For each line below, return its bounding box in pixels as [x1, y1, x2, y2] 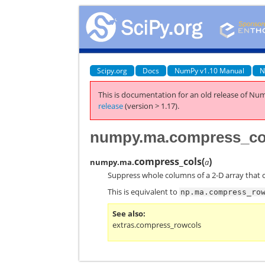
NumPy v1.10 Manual [174, 65, 245, 76]
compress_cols [134, 154, 202, 168]
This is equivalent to [108, 186, 180, 197]
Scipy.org [97, 65, 128, 76]
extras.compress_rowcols [112, 219, 202, 230]
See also [112, 208, 144, 219]
